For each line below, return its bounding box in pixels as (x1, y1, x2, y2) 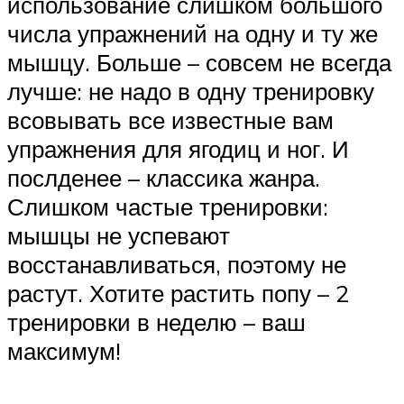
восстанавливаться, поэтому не (7, 250, 346, 280)
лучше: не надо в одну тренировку (7, 77, 374, 106)
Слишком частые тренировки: (7, 192, 328, 222)
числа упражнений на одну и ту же (7, 19, 378, 49)
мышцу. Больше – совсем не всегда (7, 48, 391, 78)
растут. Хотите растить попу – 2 (7, 279, 349, 308)
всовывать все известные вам (7, 106, 334, 135)
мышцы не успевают (7, 221, 230, 251)
